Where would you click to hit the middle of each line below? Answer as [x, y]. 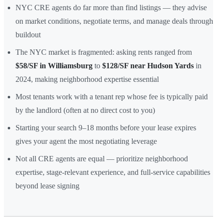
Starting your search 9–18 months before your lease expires [106, 127]
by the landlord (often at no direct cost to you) [85, 110]
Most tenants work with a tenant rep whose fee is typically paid [112, 96]
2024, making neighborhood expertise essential [87, 79]
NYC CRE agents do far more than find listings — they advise [111, 7]
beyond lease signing [47, 186]
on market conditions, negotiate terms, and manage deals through [114, 21]
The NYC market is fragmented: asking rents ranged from [104, 52]
